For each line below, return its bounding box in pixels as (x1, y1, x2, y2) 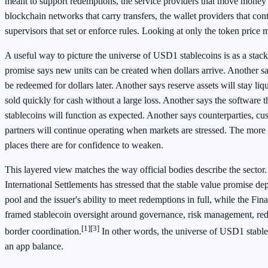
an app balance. (5, 241, 63, 252)
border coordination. (5, 226, 81, 237)
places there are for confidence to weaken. (5, 139, 163, 150)
